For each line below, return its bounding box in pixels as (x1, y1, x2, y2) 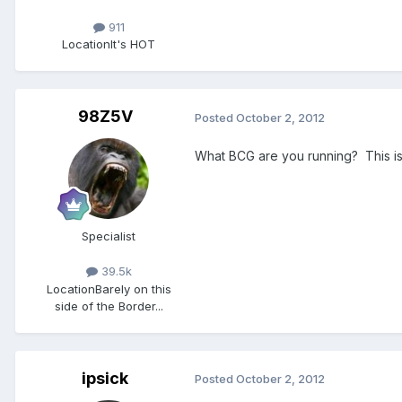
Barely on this (94, 281, 171, 296)
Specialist (82, 229, 135, 244)
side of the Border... (54, 298, 163, 313)
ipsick (82, 368, 128, 388)
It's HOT (110, 37, 155, 52)
